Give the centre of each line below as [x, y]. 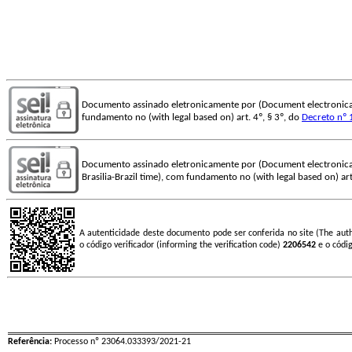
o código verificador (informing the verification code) [181, 246]
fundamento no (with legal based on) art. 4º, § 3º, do [192, 118]
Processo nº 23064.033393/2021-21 [121, 342]
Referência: [30, 342]
